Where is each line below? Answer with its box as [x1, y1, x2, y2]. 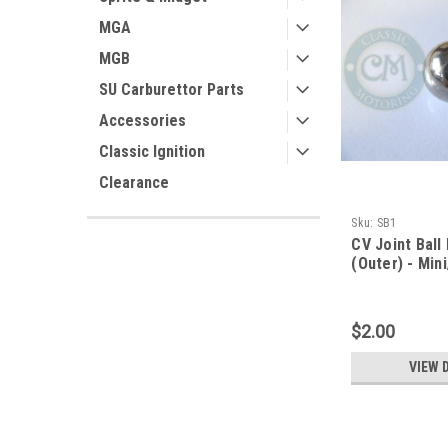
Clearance [99, 173, 169, 192]
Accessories [99, 111, 186, 130]
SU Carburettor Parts [99, 80, 244, 99]
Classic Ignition [99, 142, 205, 161]
